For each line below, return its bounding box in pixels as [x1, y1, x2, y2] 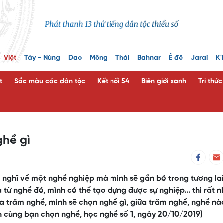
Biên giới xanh [141, 78, 186, 86]
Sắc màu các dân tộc [14, 78, 85, 86]
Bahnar [137, 54, 161, 62]
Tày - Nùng [24, 54, 60, 62]
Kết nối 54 [97, 78, 129, 86]
